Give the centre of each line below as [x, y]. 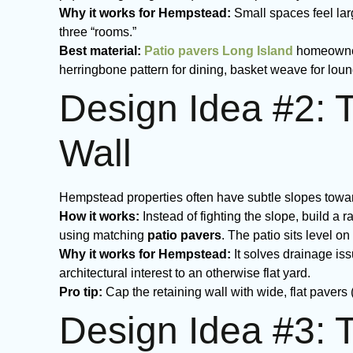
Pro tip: [81, 292]
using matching [103, 235]
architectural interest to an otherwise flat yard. [185, 273]
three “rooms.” [98, 32]
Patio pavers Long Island [219, 51]
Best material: [100, 51]
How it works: [99, 216]
